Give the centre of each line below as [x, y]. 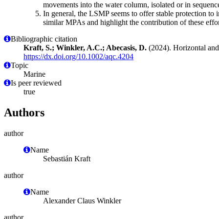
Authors [24, 112]
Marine [34, 74]
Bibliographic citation [44, 39]
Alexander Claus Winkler [82, 200]
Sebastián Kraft [67, 158]
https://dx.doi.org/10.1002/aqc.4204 [78, 56]
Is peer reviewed [36, 83]
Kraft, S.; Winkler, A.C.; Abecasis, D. [85, 47]
